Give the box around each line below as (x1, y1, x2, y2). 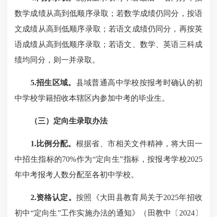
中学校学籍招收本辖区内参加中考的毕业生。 (15, 94, 170, 102)
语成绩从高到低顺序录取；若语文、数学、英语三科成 (15, 40, 202, 48)
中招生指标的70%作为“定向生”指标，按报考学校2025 (15, 155, 202, 163)
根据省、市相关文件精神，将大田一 (76, 139, 203, 148)
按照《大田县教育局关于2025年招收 (76, 193, 203, 201)
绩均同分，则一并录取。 (15, 56, 100, 64)
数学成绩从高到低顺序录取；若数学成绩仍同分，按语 (15, 9, 202, 17)
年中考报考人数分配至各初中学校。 (15, 170, 139, 179)
